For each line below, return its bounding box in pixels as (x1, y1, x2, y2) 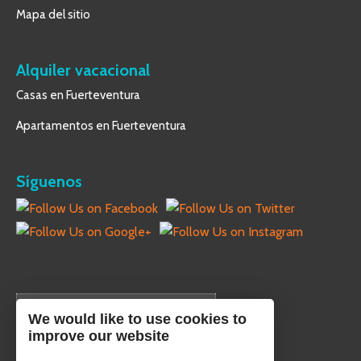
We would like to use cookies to (28, 311, 247, 327)
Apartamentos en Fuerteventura (16, 118, 186, 133)
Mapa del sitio (16, 7, 90, 22)
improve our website (28, 328, 169, 344)
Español (29, 300, 68, 315)
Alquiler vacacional (16, 60, 150, 80)
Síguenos (16, 172, 82, 191)
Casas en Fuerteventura (16, 88, 140, 102)
